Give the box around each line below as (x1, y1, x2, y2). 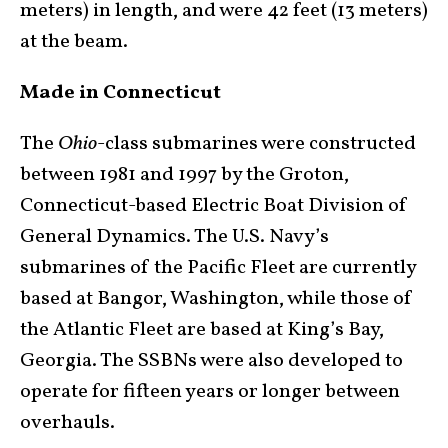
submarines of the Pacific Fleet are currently (20, 254, 416, 283)
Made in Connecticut (20, 79, 221, 108)
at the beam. (20, 28, 128, 57)
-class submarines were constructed (97, 130, 416, 159)
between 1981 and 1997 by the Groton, (20, 161, 349, 190)
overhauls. (20, 409, 115, 438)
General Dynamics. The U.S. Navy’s (20, 223, 329, 252)
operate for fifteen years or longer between (20, 378, 400, 407)
